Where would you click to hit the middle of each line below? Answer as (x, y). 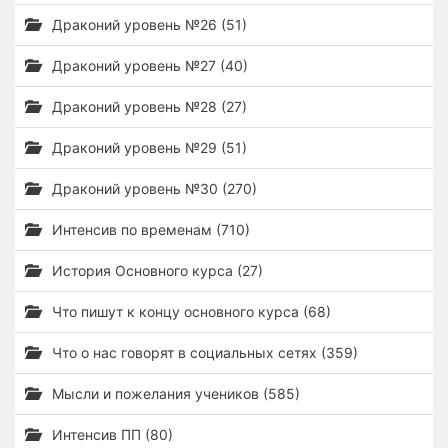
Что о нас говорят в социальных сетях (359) (203, 352)
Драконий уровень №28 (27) (147, 106)
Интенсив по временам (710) (149, 229)
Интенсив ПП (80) (110, 434)
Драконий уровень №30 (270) (152, 188)
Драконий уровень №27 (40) (148, 65)
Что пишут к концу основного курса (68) (189, 311)
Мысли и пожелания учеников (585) (174, 393)
